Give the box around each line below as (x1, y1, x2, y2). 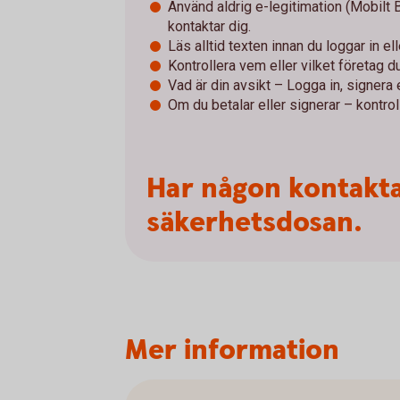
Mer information (125, 330, 339, 370)
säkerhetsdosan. (146, 203, 362, 242)
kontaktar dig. (168, 17, 251, 35)
